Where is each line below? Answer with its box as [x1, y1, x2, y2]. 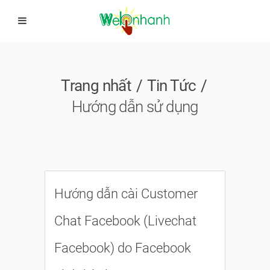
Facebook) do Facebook [54, 240, 191, 256]
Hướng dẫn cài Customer [54, 186, 198, 201]
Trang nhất [61, 77, 132, 95]
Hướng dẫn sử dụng [72, 98, 198, 116]
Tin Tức [146, 77, 196, 95]
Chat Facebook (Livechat [54, 213, 196, 228]
